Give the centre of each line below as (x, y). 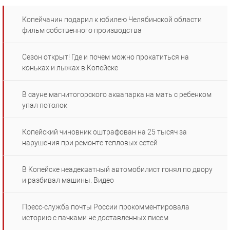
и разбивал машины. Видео (68, 180)
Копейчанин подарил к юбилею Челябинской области (112, 20)
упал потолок (45, 106)
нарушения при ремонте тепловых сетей (90, 143)
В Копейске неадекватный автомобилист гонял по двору (117, 170)
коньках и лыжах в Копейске (70, 68)
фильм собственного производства (82, 31)
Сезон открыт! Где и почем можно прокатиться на (106, 57)
